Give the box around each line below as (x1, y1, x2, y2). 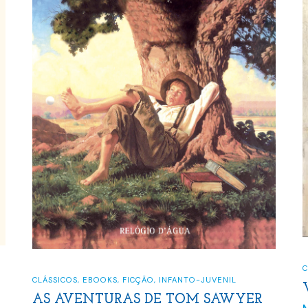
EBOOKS (82, 274, 118, 285)
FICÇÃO (122, 274, 155, 285)
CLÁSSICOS (32, 274, 78, 285)
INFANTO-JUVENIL (159, 274, 237, 285)
